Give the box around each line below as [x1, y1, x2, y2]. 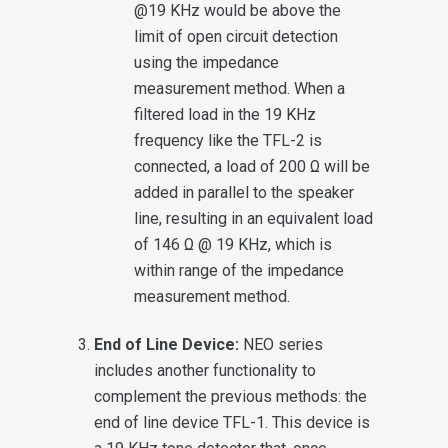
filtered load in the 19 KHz [134, 104, 316, 124]
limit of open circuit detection [134, 26, 338, 46]
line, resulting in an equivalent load [134, 208, 373, 228]
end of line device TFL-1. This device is [94, 412, 370, 432]
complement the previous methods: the [94, 386, 367, 406]
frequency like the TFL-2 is [134, 130, 322, 150]
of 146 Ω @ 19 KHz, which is [134, 234, 332, 254]
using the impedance [134, 52, 279, 72]
